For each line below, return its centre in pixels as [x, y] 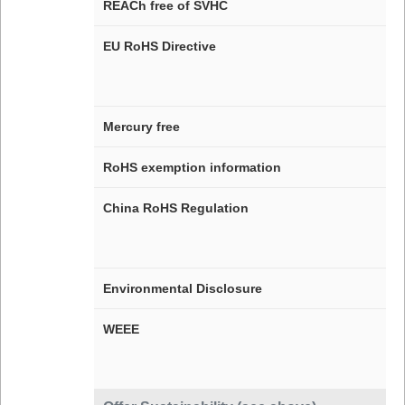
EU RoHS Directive [159, 46]
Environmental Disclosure [182, 288]
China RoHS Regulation [175, 207]
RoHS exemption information [192, 167]
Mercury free [141, 126]
